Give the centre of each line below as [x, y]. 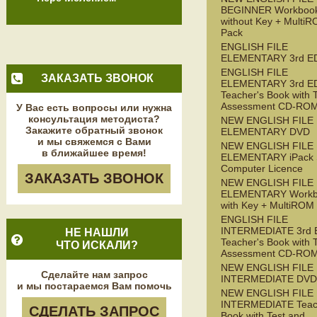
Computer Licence [262, 169]
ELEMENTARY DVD [265, 132]
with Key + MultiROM [267, 206]
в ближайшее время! [94, 153]
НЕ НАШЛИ [97, 232]
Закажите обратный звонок [94, 130]
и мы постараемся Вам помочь [94, 286]
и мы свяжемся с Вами [94, 142]
